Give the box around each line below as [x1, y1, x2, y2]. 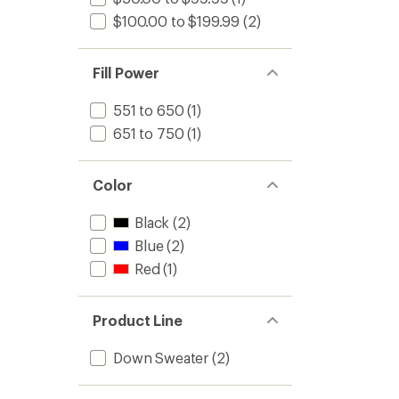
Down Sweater [113, 349, 209, 366]
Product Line [93, 312, 183, 329]
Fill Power [93, 64, 160, 81]
